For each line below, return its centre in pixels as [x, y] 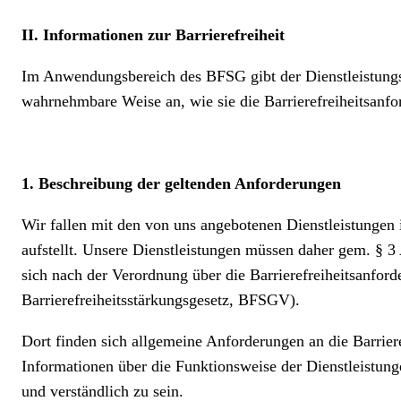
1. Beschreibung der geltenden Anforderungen [181, 183]
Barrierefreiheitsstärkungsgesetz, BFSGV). [163, 300]
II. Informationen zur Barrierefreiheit [153, 35]
